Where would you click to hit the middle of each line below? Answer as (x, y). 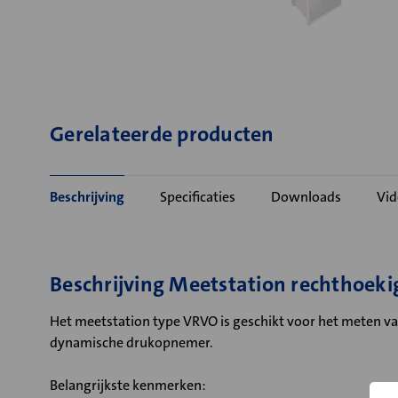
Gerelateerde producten (162, 134)
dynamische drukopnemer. (131, 342)
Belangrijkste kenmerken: (128, 385)
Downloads (306, 197)
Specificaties (198, 197)
